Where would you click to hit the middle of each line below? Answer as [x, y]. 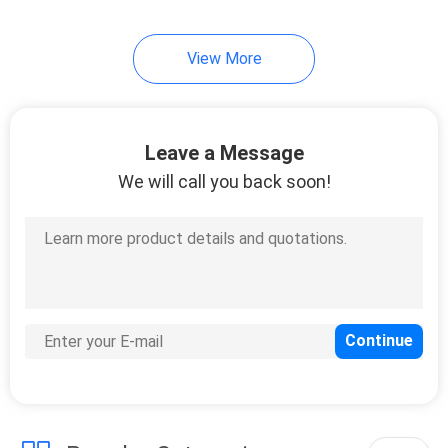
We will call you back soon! [224, 181]
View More [224, 58]
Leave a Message [224, 152]
